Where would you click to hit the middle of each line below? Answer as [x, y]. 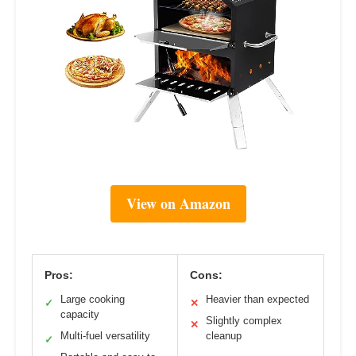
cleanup [224, 336]
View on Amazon [178, 204]
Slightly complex [244, 321]
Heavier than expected [257, 300]
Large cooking [93, 300]
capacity [80, 315]
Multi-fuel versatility [105, 336]
